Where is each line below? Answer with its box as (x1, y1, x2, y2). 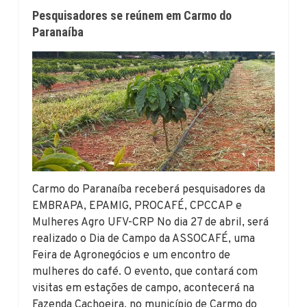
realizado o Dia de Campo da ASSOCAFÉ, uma (32, 232, 256, 246)
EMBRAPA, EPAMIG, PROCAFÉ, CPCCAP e (32, 199, 243, 213)
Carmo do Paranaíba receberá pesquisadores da (32, 182, 266, 197)
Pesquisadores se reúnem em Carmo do (32, 8, 232, 23)
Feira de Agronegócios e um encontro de (32, 248, 231, 262)
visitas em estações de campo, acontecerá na (32, 281, 255, 295)
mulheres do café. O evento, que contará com (32, 265, 258, 279)
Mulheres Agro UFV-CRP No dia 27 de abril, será (32, 215, 269, 230)
